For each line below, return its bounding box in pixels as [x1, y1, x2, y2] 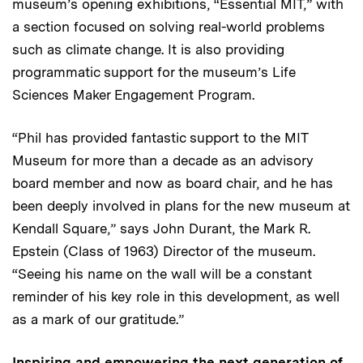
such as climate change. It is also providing [12, 41, 284, 58]
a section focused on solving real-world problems [12, 18, 325, 35]
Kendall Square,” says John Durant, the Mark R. [12, 220, 310, 237]
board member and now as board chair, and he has [12, 174, 333, 191]
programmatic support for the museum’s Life [12, 63, 296, 80]
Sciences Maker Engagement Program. [12, 86, 254, 103]
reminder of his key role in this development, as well [12, 288, 340, 305]
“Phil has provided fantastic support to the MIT [12, 129, 308, 146]
